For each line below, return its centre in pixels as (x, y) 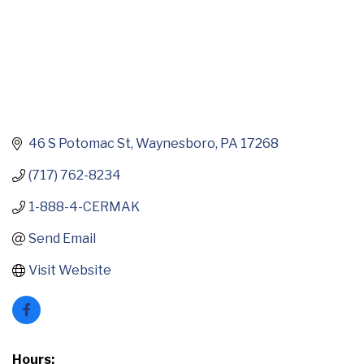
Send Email (62, 239)
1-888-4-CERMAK (84, 207)
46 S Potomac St (80, 144)
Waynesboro (175, 144)
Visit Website (70, 271)
